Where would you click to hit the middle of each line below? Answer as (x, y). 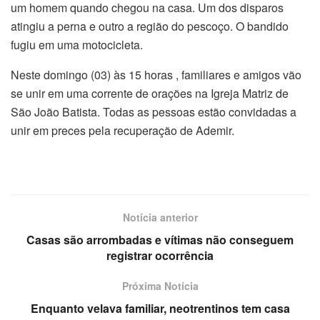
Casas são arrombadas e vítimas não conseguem (160, 239)
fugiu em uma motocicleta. (77, 44)
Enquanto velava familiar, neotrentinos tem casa (160, 308)
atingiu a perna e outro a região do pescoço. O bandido (150, 26)
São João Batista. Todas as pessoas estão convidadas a (154, 111)
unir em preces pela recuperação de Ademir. (122, 130)
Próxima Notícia (160, 285)
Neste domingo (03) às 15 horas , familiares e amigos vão (156, 74)
